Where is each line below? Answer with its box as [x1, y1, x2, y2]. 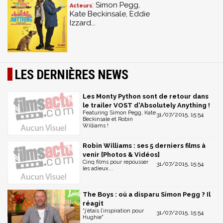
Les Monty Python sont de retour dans [83, 93, 209, 100]
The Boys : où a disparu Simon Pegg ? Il [83, 191, 211, 199]
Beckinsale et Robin [83, 116, 133, 122]
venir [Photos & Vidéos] [83, 150, 160, 158]
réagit [83, 200, 104, 208]
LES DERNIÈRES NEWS [15, 67, 128, 82]
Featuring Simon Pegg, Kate [83, 110, 156, 116]
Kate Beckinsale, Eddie [70, 9, 150, 18]
